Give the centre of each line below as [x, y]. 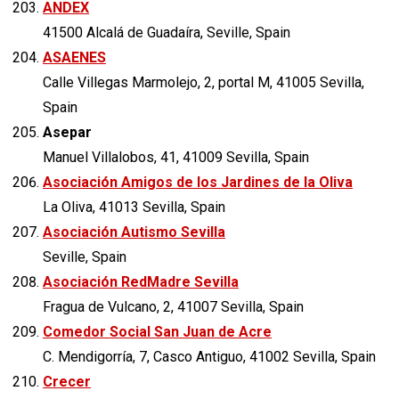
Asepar [67, 132]
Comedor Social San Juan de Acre [157, 331]
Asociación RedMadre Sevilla [141, 281]
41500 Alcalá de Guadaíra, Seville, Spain [167, 32]
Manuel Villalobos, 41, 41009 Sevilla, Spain [176, 157]
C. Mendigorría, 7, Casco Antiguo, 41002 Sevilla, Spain [209, 356]
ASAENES [74, 57]
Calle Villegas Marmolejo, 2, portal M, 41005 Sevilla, [204, 82]
